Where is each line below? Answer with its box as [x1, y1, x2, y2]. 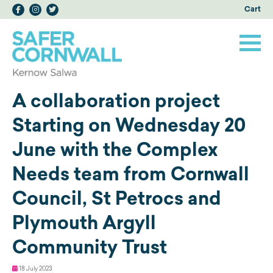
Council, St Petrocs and [12, 184, 221, 211]
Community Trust [12, 233, 167, 260]
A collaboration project [12, 87, 220, 114]
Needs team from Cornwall [12, 160, 249, 187]
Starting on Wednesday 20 [12, 111, 246, 138]
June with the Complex [12, 135, 218, 163]
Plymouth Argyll [12, 208, 156, 236]
